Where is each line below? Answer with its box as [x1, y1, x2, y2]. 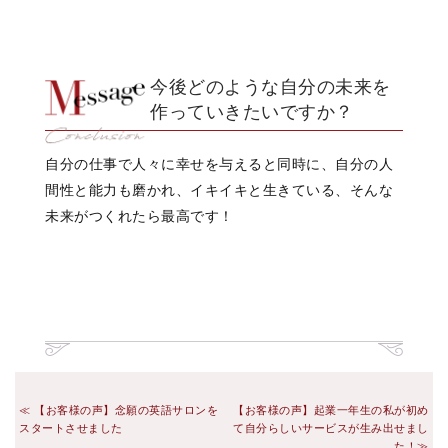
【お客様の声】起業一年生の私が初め [233, 404, 429, 417]
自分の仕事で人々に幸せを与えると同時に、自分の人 [45, 156, 393, 173]
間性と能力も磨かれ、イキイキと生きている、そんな [45, 182, 393, 199]
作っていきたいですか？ [150, 102, 354, 123]
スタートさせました [19, 422, 123, 435]
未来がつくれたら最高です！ [45, 208, 234, 225]
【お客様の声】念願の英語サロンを [30, 404, 219, 417]
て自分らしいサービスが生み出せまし [233, 422, 429, 435]
